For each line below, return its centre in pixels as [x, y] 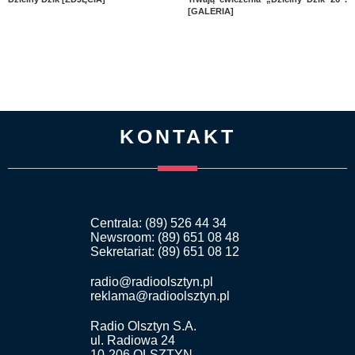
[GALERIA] [210, 11]
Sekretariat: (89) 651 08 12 [165, 251]
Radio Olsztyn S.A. [143, 326]
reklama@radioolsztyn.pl [160, 296]
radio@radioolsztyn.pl [152, 281]
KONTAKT [177, 136]
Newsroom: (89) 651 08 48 [165, 237]
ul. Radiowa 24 [133, 340]
